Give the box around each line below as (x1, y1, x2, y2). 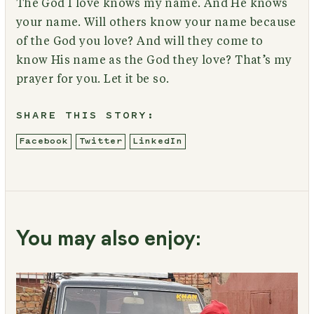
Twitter (78, 137, 123, 146)
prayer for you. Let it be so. (15, 73, 170, 85)
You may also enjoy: (15, 228, 201, 250)
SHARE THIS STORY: (15, 111, 156, 121)
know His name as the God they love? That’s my (15, 54, 292, 66)
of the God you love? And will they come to (15, 35, 264, 47)
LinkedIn (132, 137, 183, 146)
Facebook (18, 137, 69, 146)
